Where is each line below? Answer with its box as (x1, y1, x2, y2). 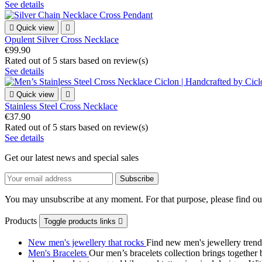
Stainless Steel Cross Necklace (5, 101, 118, 112)
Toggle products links (44, 217, 118, 226)
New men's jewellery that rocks (28, 237, 146, 248)
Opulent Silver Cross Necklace (5, 35, 119, 45)
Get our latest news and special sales (5, 153, 139, 163)
